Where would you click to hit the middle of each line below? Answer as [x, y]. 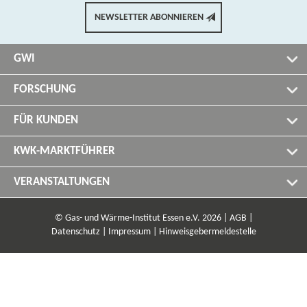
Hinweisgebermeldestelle [207, 232]
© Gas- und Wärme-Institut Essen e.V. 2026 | [141, 218]
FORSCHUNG [45, 89]
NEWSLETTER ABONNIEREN [149, 17]
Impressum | [132, 232]
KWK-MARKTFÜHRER [64, 151]
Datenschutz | [78, 232]
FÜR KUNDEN [46, 120]
